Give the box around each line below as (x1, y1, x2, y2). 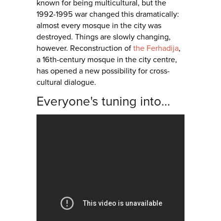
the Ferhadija (133, 43, 179, 53)
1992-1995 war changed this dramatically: (37, 9, 179, 19)
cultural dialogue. (37, 77, 96, 87)
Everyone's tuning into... (37, 94, 170, 109)
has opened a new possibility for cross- (37, 66, 170, 76)
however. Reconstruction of (37, 43, 133, 53)
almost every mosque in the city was (37, 21, 161, 31)
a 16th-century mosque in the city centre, (37, 55, 177, 65)
